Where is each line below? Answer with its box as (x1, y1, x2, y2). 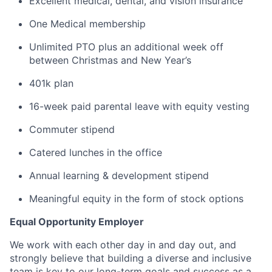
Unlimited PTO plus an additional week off (29, 41, 223, 53)
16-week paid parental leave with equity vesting (29, 100, 250, 112)
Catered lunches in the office (29, 146, 162, 158)
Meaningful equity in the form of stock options (29, 192, 243, 205)
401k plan (29, 77, 73, 89)
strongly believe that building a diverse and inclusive (10, 252, 251, 264)
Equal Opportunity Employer (10, 216, 144, 228)
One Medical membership (29, 18, 146, 30)
